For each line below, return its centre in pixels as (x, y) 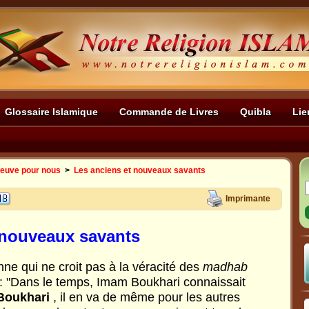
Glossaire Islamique (51, 112)
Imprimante (248, 198)
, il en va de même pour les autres (145, 297)
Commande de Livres (169, 112)
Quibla (256, 112)
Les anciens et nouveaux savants (140, 170)
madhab (225, 267)
